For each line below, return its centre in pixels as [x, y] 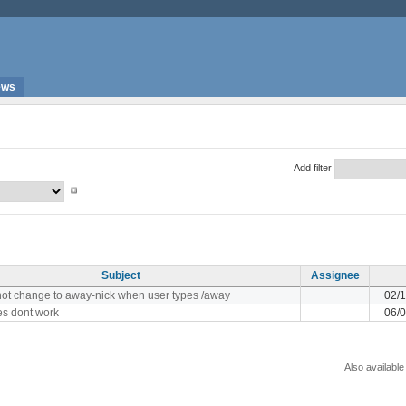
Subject [121, 275]
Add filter [312, 167]
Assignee [335, 275]
